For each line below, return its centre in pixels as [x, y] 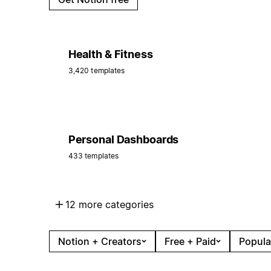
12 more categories [109, 204]
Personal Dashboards [123, 139]
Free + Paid [190, 241]
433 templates [93, 155]
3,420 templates [96, 70]
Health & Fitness [110, 54]
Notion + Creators [100, 241]
